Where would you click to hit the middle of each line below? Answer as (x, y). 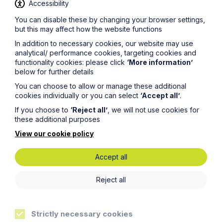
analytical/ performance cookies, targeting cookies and (106, 53)
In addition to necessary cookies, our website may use (104, 44)
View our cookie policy (54, 134)
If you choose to (43, 110)
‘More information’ (160, 62)
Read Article (64, 110)
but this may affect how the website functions (88, 29)
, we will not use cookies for (153, 110)
